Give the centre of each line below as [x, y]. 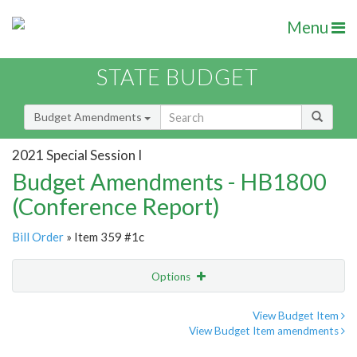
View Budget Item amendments [265, 331]
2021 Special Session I [77, 155]
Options [172, 277]
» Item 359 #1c [104, 237]
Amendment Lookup [67, 343]
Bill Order [38, 237]
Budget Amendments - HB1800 [169, 182]
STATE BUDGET [177, 77]
